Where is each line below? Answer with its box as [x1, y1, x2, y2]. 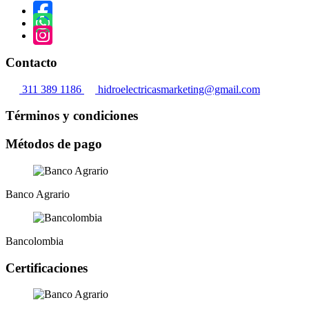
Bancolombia [6, 235, 63, 247]
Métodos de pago [6, 137, 102, 152]
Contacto [6, 55, 57, 70]
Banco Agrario [6, 188, 70, 200]
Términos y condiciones [6, 108, 138, 123]
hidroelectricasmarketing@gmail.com [95, 83, 260, 95]
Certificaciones [6, 260, 88, 275]
